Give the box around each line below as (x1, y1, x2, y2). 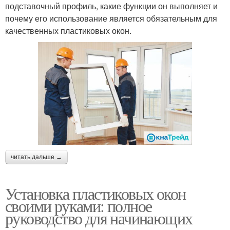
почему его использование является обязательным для (5, 12, 217, 24)
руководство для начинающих (5, 206, 193, 229)
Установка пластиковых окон (5, 182, 186, 204)
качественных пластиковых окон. (5, 24, 131, 36)
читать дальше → (11, 153, 62, 161)
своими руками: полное (5, 194, 152, 217)
